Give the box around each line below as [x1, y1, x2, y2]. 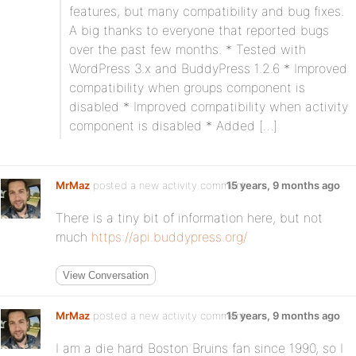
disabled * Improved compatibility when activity [69, 99, 348, 114]
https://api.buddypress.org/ [91, 229, 247, 245]
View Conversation [63, 269, 149, 281]
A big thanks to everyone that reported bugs [69, 22, 329, 38]
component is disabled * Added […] [69, 118, 277, 133]
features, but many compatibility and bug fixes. [69, 3, 344, 19]
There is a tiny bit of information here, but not [56, 210, 323, 226]
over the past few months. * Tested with [69, 41, 306, 57]
